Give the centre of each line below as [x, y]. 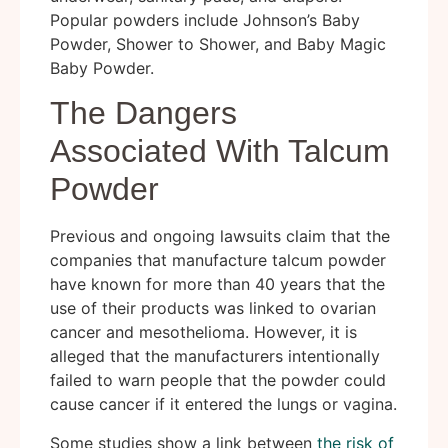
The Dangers [143, 113]
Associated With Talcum [220, 151]
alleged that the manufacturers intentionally [215, 356]
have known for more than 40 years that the [217, 284]
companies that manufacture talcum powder [218, 260]
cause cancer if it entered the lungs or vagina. [223, 404]
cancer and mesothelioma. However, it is [203, 332]
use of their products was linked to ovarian [213, 308]
